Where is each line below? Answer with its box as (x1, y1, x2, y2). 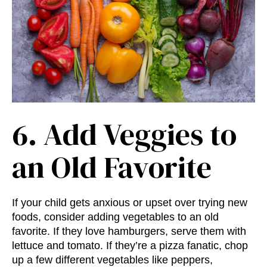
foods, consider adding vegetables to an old (12, 211, 219, 223)
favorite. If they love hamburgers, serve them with (12, 225, 246, 238)
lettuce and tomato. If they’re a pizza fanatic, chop (12, 240, 248, 252)
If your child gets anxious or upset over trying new (12, 197, 247, 209)
